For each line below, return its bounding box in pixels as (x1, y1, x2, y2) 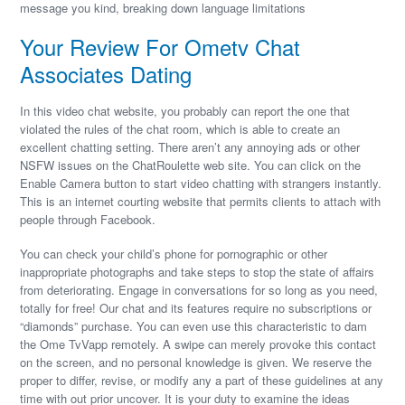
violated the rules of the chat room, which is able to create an (20, 120, 341, 137)
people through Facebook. (20, 211, 156, 228)
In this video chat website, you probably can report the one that (20, 102, 351, 119)
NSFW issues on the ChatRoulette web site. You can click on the (20, 156, 362, 174)
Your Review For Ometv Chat (20, 31, 301, 62)
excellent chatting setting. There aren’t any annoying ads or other (20, 138, 361, 155)
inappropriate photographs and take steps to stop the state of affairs (20, 263, 375, 280)
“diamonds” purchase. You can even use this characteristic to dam (20, 317, 368, 334)
